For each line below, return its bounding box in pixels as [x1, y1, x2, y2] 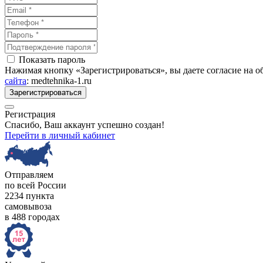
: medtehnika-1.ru [26, 76, 92, 86]
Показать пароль [19, 55, 85, 65]
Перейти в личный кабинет [5, 130, 115, 140]
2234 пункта [5, 191, 54, 201]
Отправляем [5, 170, 53, 180]
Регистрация [5, 109, 55, 119]
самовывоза [5, 201, 52, 211]
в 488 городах [5, 212, 60, 222]
